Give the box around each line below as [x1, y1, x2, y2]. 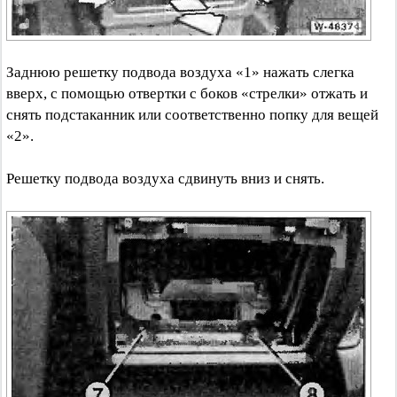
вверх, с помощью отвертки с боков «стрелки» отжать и [6, 85, 368, 102]
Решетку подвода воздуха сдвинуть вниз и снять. [6, 170, 324, 187]
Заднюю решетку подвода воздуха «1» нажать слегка [6, 64, 354, 81]
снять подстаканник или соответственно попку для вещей [6, 106, 378, 123]
